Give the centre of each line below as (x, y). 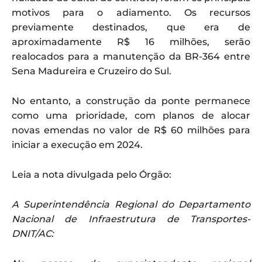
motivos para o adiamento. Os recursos (131, 12)
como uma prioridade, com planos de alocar (131, 115)
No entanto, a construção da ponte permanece (131, 101)
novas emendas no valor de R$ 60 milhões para (131, 130)
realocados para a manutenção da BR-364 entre (131, 56)
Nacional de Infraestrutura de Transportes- (131, 219)
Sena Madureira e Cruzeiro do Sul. (92, 71)
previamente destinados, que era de (131, 27)
